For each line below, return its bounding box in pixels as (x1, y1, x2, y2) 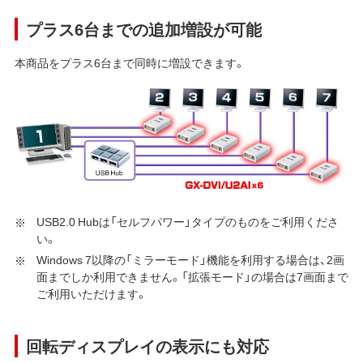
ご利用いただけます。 (36, 285, 147, 302)
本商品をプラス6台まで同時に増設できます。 (14, 53, 246, 70)
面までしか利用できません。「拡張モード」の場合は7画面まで (36, 268, 348, 285)
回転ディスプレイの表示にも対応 (25, 334, 269, 358)
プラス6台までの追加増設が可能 (25, 16, 262, 41)
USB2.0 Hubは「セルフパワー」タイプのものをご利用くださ (36, 213, 339, 230)
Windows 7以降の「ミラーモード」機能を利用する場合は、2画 (36, 251, 344, 268)
